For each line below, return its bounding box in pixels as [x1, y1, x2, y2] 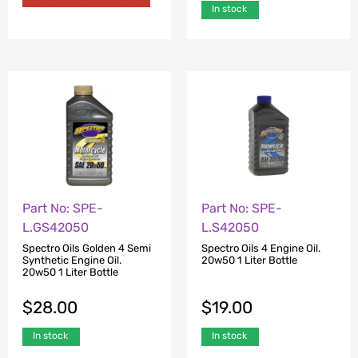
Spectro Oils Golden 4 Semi [22, 242, 151, 255]
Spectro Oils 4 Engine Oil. [201, 242, 320, 255]
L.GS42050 [22, 219, 89, 235]
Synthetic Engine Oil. [22, 254, 121, 267]
